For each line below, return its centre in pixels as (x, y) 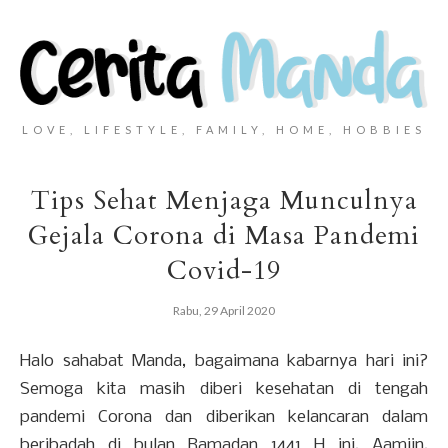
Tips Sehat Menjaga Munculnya (224, 201)
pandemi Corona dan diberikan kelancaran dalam (224, 418)
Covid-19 (224, 271)
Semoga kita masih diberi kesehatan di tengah (224, 390)
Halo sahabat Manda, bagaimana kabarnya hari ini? (224, 362)
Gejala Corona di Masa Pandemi (224, 236)
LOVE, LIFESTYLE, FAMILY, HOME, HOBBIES (224, 130)
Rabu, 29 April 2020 (224, 311)
